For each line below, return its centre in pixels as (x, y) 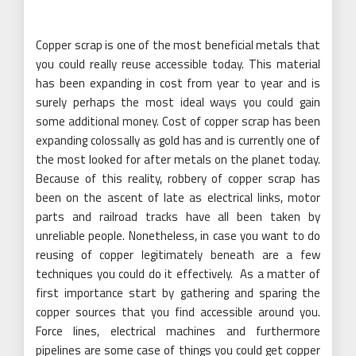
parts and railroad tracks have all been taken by (178, 217)
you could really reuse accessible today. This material (178, 64)
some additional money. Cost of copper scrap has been (178, 121)
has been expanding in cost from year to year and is (178, 83)
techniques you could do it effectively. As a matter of (178, 274)
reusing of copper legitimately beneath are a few (178, 255)
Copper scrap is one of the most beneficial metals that (178, 45)
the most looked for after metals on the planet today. (178, 159)
